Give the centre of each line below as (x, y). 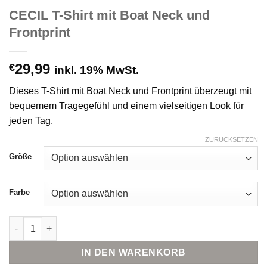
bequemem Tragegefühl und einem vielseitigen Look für (126, 105)
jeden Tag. (31, 120)
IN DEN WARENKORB (133, 252)
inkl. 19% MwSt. (97, 70)
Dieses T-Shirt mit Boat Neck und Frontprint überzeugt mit (130, 91)
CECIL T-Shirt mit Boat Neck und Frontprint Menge (111, 223)
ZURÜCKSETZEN (232, 140)
